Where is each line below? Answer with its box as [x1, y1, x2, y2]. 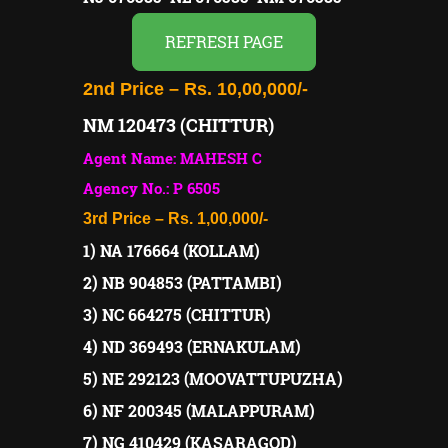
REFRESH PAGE [165, 30, 283, 52]
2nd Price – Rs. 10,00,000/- [83, 78, 308, 99]
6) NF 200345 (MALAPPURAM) [83, 399, 315, 421]
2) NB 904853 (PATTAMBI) [83, 271, 282, 293]
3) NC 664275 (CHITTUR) [83, 303, 271, 325]
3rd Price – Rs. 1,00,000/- [83, 209, 268, 227]
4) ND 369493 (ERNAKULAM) [83, 335, 301, 357]
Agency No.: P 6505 [83, 177, 220, 198]
